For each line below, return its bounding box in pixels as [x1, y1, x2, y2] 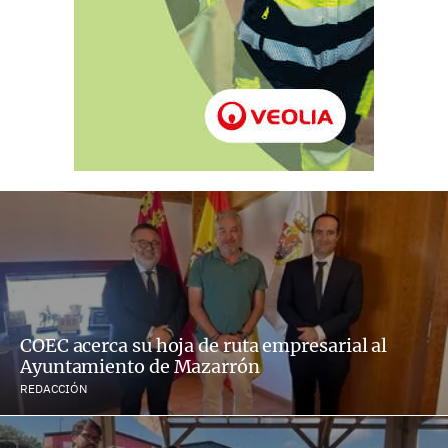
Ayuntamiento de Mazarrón [20, 354, 260, 378]
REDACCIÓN [20, 380, 87, 396]
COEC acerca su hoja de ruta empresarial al [20, 333, 388, 357]
